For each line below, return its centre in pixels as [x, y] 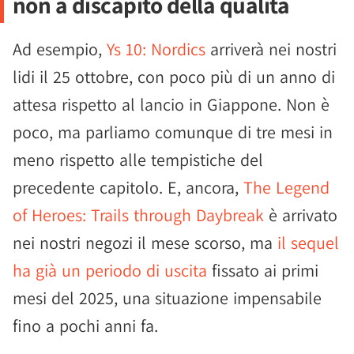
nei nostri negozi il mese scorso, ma [145, 243]
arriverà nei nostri [271, 49]
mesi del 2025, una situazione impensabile [167, 298]
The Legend [286, 187]
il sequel [308, 243]
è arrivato [301, 215]
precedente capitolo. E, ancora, [128, 187]
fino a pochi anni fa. [85, 326]
